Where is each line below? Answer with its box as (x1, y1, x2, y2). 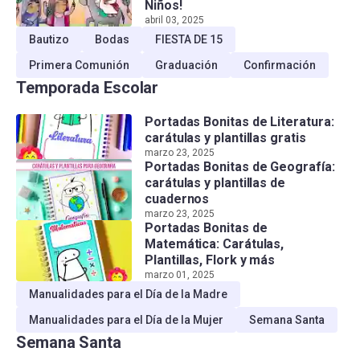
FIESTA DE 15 (155, 32, 223, 46)
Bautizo (29, 32, 69, 46)
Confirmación (243, 58, 316, 72)
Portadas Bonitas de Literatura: (145, 113, 334, 129)
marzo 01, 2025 (145, 268, 215, 280)
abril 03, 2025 (145, 14, 204, 26)
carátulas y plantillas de (145, 174, 285, 190)
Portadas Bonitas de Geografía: (145, 158, 335, 174)
